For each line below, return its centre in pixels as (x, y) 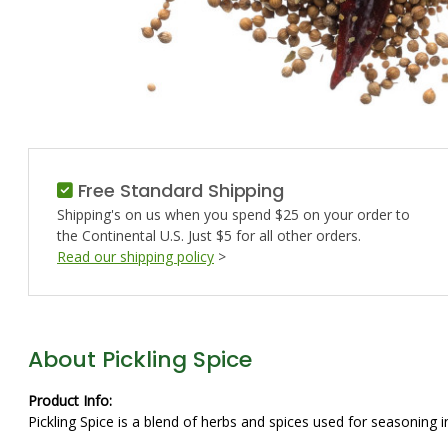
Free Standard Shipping (178, 190)
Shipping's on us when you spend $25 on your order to (233, 214)
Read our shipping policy (135, 256)
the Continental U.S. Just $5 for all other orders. (209, 235)
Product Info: (70, 400)
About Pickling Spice (140, 359)
